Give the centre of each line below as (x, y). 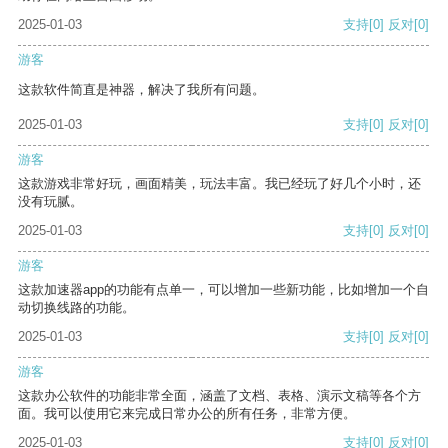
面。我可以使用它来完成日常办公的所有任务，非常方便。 (187, 414)
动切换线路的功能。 (76, 308)
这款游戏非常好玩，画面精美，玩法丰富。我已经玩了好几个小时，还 (219, 184)
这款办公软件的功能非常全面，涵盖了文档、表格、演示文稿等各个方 (219, 396)
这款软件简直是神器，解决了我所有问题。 (141, 90)
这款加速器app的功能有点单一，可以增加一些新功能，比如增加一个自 (223, 290)
